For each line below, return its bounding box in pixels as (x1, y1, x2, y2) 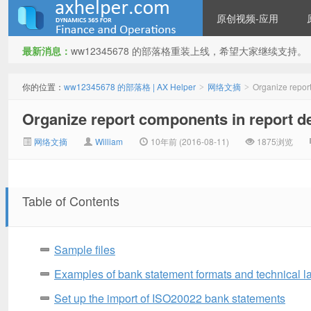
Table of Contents (22, 192, 119, 210)
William (95, 135, 123, 147)
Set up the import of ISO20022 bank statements (54, 290, 285, 306)
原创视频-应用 (217, 11, 278, 25)
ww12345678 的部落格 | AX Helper (64, 81, 196, 92)
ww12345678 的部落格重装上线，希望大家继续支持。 (71, 44, 307, 58)
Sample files (54, 242, 115, 258)
